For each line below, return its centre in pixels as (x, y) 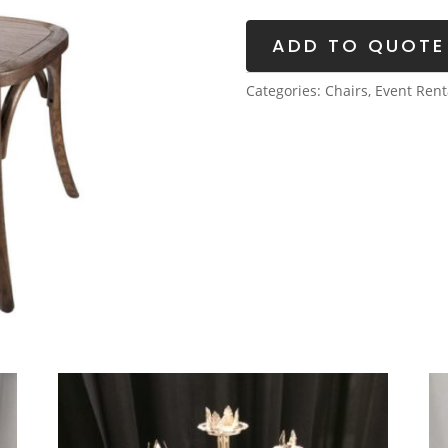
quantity (272, 12)
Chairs (346, 90)
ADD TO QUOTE (358, 45)
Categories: (285, 90)
